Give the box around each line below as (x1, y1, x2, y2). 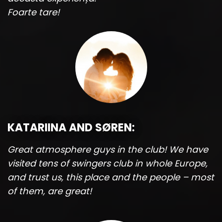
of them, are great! (7, 185, 92, 198)
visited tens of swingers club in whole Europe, (7, 157, 208, 170)
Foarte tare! (7, 5, 59, 18)
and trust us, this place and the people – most (7, 171, 214, 184)
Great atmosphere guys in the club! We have (7, 143, 208, 156)
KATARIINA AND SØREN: (7, 120, 135, 136)
